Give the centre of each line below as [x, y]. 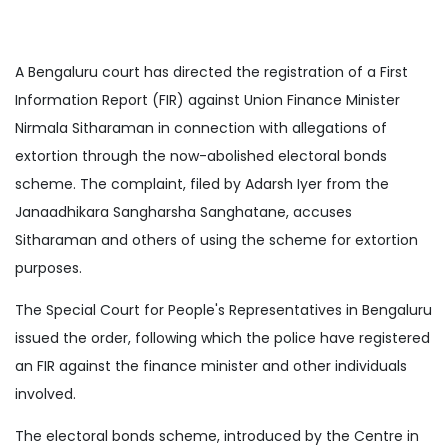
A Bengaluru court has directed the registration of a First [211, 71]
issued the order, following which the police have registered [222, 337]
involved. [45, 393]
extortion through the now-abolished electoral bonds [201, 155]
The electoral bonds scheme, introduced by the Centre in [217, 435]
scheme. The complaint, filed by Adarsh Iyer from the [202, 183]
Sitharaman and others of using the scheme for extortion [216, 239]
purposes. [48, 267]
